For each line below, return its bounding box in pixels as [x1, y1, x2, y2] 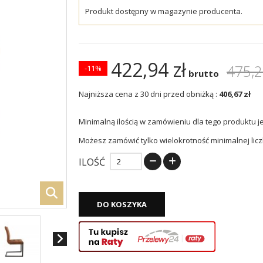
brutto [186, 68, 219, 80]
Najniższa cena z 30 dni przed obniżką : [79, 89, 217, 100]
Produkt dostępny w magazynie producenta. [85, 6, 242, 17]
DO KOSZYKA [97, 199, 147, 210]
